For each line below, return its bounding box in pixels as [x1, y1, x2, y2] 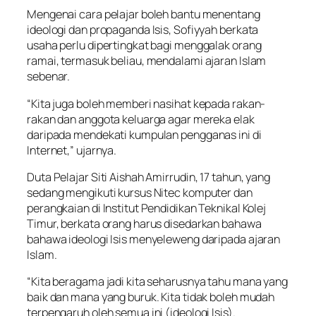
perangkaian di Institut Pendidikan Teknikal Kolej [27, 200, 267, 216]
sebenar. [27, 68, 71, 85]
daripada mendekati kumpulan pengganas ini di [27, 126, 262, 142]
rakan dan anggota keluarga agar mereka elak [27, 111, 255, 127]
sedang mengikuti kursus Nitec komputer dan [27, 184, 253, 200]
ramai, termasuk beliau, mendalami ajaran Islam [27, 53, 267, 69]
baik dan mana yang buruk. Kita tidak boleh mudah [27, 289, 275, 305]
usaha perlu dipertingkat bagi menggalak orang [27, 37, 262, 54]
